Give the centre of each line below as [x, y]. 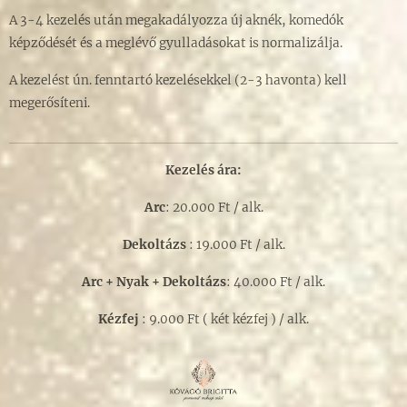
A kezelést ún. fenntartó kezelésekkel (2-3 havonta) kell [178, 81]
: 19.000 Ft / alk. [235, 245]
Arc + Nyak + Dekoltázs [154, 283]
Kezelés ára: [203, 171]
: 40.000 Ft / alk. [276, 283]
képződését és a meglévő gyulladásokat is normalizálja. [176, 44]
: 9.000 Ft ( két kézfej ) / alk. [224, 320]
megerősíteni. [51, 104]
